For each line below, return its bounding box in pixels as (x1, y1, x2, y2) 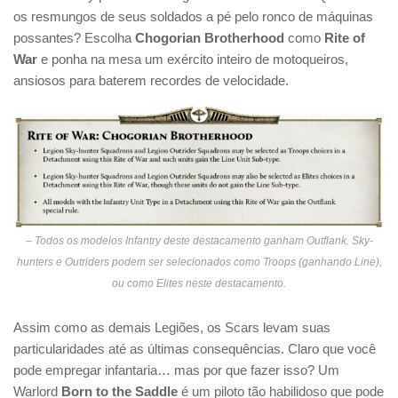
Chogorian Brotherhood (135, 29, 284, 45)
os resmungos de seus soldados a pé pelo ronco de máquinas (13, 8, 373, 24)
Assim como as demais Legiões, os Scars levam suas (13, 319, 330, 335)
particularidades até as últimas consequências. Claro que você (13, 340, 376, 356)
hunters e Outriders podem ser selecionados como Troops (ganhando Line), (16, 255, 382, 268)
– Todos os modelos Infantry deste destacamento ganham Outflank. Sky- (25, 234, 373, 247)
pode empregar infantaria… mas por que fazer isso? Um (13, 362, 339, 378)
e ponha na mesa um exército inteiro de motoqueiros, (37, 51, 348, 67)
